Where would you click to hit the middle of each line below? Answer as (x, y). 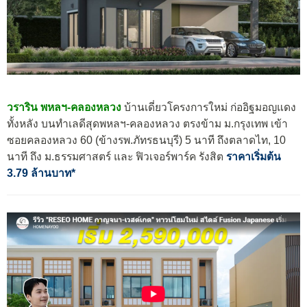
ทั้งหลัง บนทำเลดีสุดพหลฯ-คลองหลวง (95, 123)
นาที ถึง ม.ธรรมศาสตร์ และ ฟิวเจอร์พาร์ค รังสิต (115, 156)
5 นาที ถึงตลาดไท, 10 (234, 140)
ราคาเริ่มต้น (252, 156)
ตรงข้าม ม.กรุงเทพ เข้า (235, 123)
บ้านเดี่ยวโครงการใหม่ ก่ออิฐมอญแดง (209, 107)
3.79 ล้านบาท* (41, 173)
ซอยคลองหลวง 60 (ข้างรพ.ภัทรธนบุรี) (95, 140)
